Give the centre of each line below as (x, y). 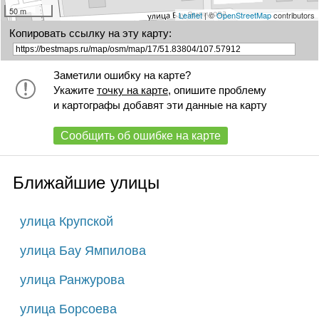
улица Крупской (66, 221)
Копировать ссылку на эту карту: (91, 33)
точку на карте (132, 90)
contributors (293, 15)
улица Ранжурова (72, 279)
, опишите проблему (217, 90)
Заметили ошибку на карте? (122, 75)
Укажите (75, 90)
